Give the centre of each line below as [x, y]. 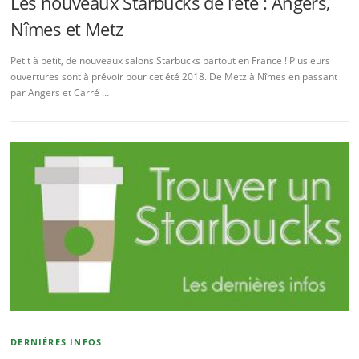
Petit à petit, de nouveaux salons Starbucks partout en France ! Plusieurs [171, 61]
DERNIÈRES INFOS [56, 341]
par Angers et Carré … [60, 93]
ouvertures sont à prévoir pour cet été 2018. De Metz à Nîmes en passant [174, 77]
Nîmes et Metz [67, 28]
